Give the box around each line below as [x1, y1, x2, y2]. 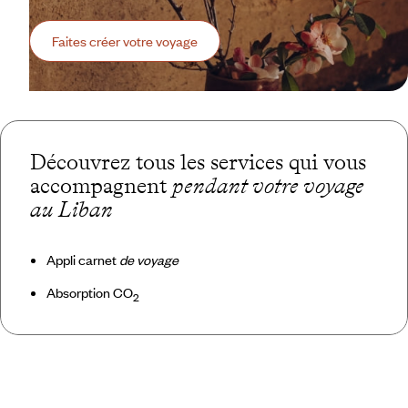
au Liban [30, 196, 113, 222]
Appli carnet [46, 250, 119, 269]
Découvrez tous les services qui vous [30, 148, 366, 175]
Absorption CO [46, 283, 133, 301]
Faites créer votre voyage [52, 32, 198, 50]
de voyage [118, 250, 178, 269]
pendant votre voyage [172, 172, 364, 199]
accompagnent [30, 172, 172, 199]
